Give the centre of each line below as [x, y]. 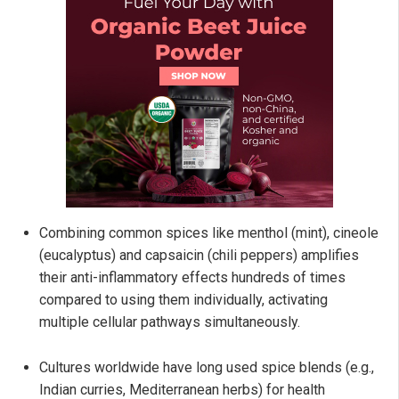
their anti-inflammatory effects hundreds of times [192, 277]
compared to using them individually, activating [183, 299]
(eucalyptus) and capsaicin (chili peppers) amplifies [199, 255]
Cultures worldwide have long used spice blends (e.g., [207, 367]
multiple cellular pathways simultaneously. [170, 322]
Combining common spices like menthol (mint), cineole [209, 232]
